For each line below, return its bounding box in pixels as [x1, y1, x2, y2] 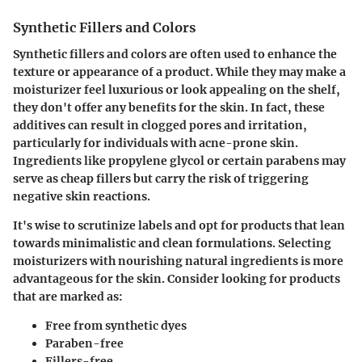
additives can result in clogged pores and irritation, [13, 117, 307, 133]
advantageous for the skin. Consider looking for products [13, 271, 340, 286]
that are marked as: [13, 288, 123, 304]
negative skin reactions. [13, 188, 150, 204]
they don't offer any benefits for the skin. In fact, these [13, 99, 325, 115]
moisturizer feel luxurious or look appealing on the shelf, [13, 82, 340, 97]
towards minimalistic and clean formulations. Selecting [13, 235, 331, 250]
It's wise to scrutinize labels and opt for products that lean [13, 217, 345, 233]
